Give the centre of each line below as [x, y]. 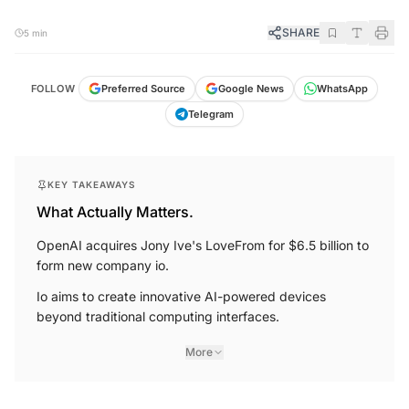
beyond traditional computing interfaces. [158, 317]
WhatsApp [343, 89]
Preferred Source [144, 89]
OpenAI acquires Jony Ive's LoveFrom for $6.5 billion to [203, 246]
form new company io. [103, 266]
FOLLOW [53, 89]
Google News [252, 89]
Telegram [211, 115]
